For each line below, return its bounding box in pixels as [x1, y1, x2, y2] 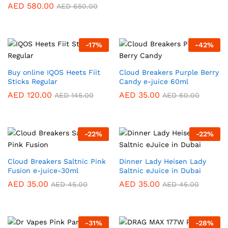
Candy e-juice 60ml [119, 77, 188, 85]
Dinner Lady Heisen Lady [119, 157, 206, 165]
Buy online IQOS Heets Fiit [8, 68, 100, 76]
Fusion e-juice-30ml [8, 166, 78, 175]
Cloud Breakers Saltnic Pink [8, 157, 106, 165]
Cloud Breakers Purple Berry [119, 68, 219, 76]
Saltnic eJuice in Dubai [119, 166, 201, 175]
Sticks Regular [8, 77, 58, 85]
